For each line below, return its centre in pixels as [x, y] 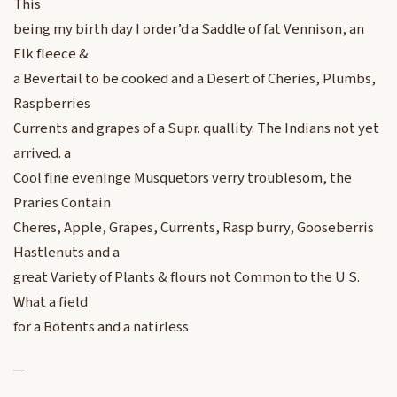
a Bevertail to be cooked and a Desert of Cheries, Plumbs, [195, 79]
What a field [51, 303]
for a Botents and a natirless [101, 327]
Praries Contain [62, 203]
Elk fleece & [51, 54]
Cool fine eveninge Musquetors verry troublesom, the [183, 179]
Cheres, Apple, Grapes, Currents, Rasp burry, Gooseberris [194, 228]
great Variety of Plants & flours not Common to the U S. [187, 278]
